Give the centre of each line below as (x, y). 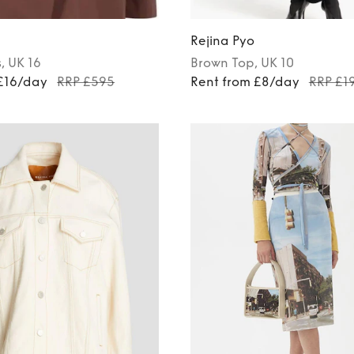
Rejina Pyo (222, 40)
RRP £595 (86, 81)
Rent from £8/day (245, 81)
